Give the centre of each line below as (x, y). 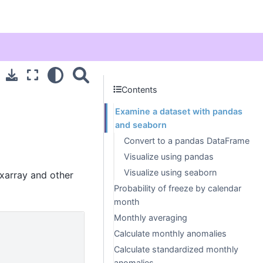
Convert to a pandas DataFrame (187, 141)
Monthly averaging (151, 218)
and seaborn (141, 125)
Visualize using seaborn (170, 172)
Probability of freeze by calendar (178, 188)
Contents (140, 89)
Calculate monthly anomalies (170, 233)
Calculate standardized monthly (176, 249)
